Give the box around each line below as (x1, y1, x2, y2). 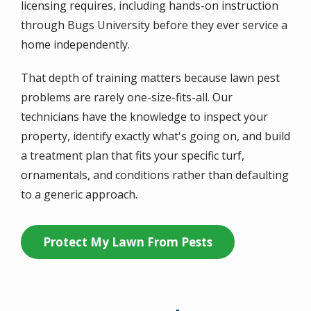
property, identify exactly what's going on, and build (21, 128, 290, 144)
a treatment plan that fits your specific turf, (21, 147, 244, 163)
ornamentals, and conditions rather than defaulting (21, 167, 289, 183)
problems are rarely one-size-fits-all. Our (21, 89, 233, 105)
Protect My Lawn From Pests (43, 233, 212, 250)
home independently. (21, 36, 130, 52)
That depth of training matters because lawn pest (21, 69, 280, 85)
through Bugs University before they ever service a (21, 17, 287, 33)
